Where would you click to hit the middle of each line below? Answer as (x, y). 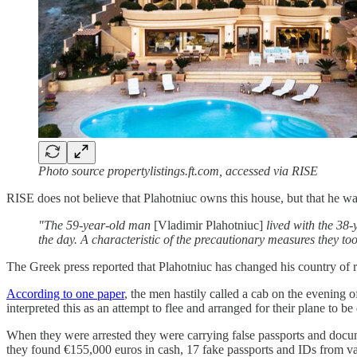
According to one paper (65, 293)
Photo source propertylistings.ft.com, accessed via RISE (178, 171)
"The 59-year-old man (94, 225)
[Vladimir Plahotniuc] (207, 225)
